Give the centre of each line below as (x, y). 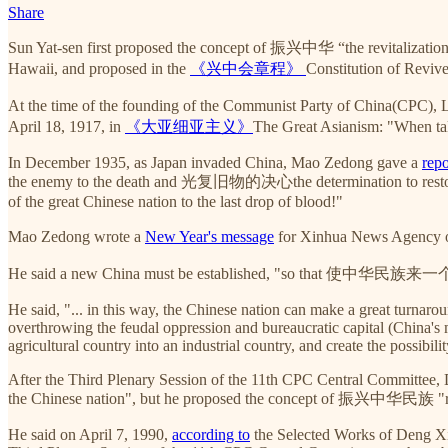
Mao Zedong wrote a (76, 236)
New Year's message (209, 236)
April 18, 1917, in (66, 126)
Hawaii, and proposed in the (99, 68)
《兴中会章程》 (248, 68)
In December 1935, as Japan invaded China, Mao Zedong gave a (215, 162)
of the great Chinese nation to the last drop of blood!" (175, 201)
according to (211, 434)
